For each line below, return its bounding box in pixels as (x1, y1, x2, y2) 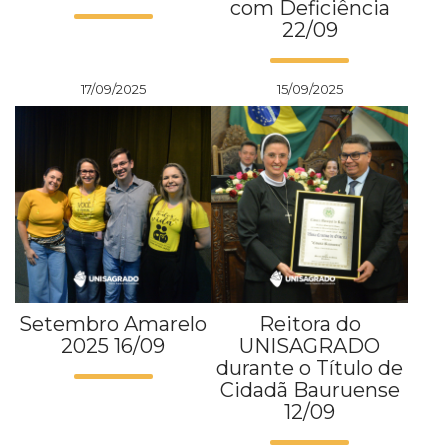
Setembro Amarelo (19, 311, 208, 336)
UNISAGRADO (239, 333, 381, 358)
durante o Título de (216, 355, 404, 380)
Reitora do (258, 311, 361, 336)
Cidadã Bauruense (219, 377, 400, 402)
